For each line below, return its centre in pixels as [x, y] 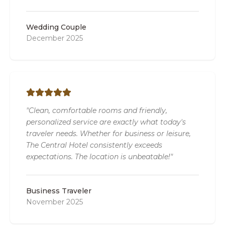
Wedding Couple [56, 27]
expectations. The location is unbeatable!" [99, 157]
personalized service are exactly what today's [106, 122]
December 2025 [54, 38]
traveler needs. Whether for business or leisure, [108, 134]
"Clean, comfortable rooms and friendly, [97, 111]
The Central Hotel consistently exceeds [94, 145]
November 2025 [54, 202]
